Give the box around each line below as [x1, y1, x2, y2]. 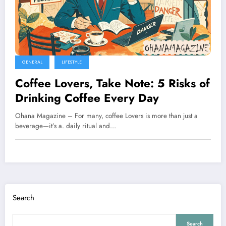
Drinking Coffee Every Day [15, 89, 159, 106]
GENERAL [22, 59, 42, 65]
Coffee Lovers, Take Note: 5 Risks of [15, 75, 210, 91]
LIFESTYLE [62, 59, 82, 65]
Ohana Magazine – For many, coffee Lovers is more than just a [15, 110, 198, 121]
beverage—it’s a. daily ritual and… [15, 121, 116, 131]
